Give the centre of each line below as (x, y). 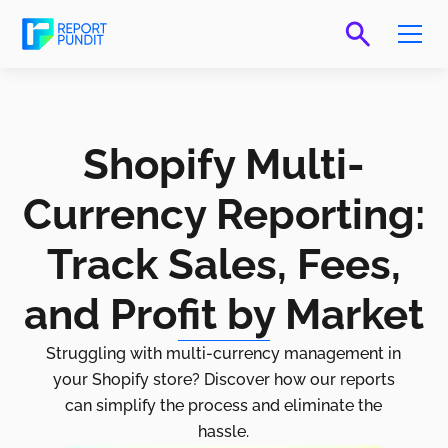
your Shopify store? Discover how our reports (223, 380)
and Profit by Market (224, 315)
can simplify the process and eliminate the (224, 406)
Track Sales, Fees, (224, 265)
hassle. (224, 432)
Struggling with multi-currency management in (224, 354)
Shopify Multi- (224, 165)
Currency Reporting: (224, 215)
